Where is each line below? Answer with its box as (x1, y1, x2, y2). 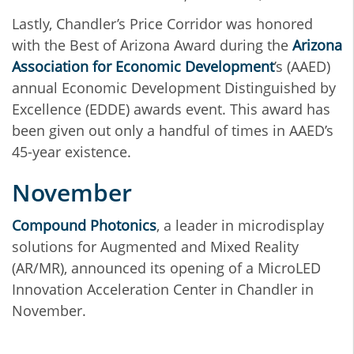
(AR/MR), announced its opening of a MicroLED (12, 258, 321, 278)
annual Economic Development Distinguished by (12, 78, 336, 98)
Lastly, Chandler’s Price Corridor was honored (12, 14, 313, 34)
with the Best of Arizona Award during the (12, 36, 292, 55)
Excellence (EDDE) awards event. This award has (12, 100, 330, 119)
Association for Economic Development (12, 57, 274, 77)
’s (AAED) (274, 57, 330, 77)
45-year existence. (12, 142, 135, 162)
